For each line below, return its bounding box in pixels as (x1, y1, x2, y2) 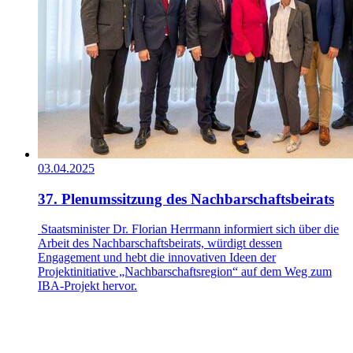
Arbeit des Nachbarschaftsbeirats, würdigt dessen (38, 236, 282, 251)
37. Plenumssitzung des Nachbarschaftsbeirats (38, 190, 334, 207)
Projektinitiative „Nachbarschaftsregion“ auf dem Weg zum (38, 265, 332, 279)
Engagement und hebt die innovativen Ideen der (38, 251, 276, 265)
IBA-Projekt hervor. (38, 279, 137, 293)
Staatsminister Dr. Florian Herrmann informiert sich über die (38, 222, 339, 236)
